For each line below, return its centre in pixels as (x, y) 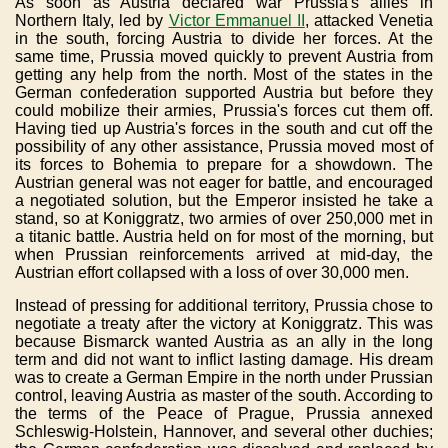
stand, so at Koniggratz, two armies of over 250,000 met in (224, 218)
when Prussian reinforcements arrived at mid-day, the (224, 254)
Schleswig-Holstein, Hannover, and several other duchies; (224, 431)
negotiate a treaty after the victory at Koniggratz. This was (224, 323)
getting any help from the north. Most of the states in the (224, 74)
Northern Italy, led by (92, 20)
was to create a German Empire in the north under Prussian (224, 377)
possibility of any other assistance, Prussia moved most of (224, 146)
